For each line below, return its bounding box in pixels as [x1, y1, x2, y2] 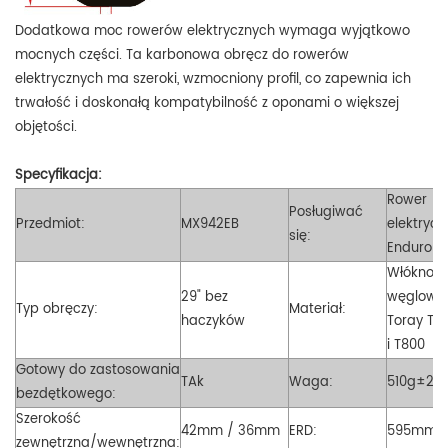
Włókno [387, 262, 434, 284]
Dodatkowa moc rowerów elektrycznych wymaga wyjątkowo [15, 20, 410, 42]
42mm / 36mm [181, 420, 280, 442]
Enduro [387, 237, 432, 259]
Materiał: [289, 298, 346, 320]
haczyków [181, 310, 245, 332]
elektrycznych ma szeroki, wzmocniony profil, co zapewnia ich [15, 68, 411, 90]
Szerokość [16, 408, 81, 430]
